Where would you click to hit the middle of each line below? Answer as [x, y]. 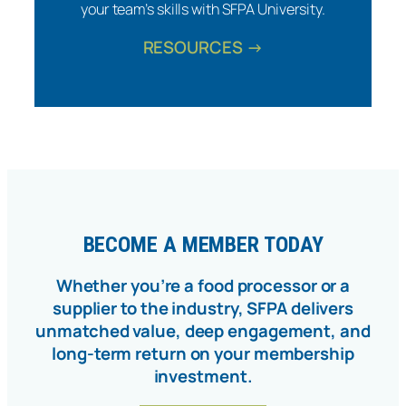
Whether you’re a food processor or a [203, 286]
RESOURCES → [203, 47]
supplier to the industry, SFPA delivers [203, 309]
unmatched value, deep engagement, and [203, 331]
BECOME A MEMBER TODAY [203, 244]
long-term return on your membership [203, 354]
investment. [203, 377]
